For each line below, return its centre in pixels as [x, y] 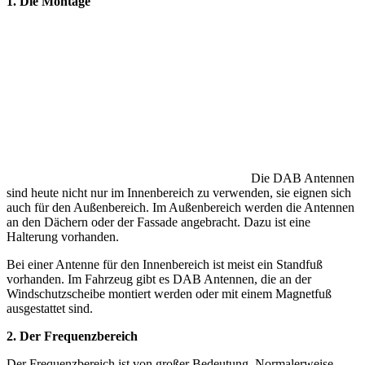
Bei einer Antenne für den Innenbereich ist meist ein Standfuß [165, 265]
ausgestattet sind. [50, 309]
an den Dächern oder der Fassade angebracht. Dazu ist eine [158, 222]
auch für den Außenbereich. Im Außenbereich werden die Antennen [180, 208]
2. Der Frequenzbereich [72, 336]
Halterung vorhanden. [63, 237]
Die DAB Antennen [303, 178]
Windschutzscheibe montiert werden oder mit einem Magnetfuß [169, 294]
